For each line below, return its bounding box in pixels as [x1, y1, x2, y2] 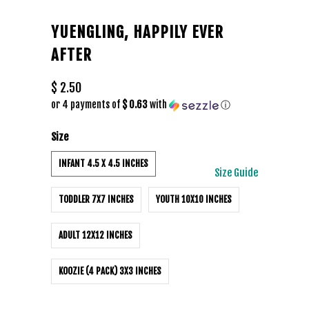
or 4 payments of [51, 99, 122, 110]
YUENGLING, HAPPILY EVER [51, 22, 223, 42]
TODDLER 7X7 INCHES [59, 194, 134, 205]
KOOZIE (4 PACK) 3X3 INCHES [59, 266, 161, 277]
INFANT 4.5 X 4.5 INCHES [59, 158, 148, 169]
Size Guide [215, 166, 258, 179]
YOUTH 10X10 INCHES [156, 194, 232, 205]
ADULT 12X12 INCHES [59, 230, 132, 241]
